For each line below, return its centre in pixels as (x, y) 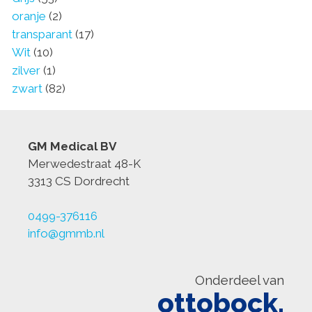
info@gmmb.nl (66, 233)
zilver (26, 70)
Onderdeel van (240, 280)
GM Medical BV (72, 146)
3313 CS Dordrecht (79, 181)
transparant (42, 34)
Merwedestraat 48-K (84, 163)
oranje (29, 16)
